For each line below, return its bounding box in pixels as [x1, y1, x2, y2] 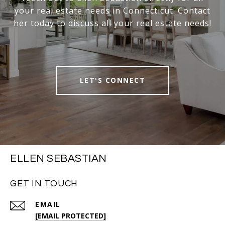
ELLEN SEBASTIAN [10, 153, 107, 164]
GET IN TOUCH [10, 179, 78, 189]
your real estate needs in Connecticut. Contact [15, 5, 210, 17]
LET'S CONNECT [79, 75, 146, 85]
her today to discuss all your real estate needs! [14, 18, 211, 29]
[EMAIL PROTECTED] [35, 211, 106, 221]
